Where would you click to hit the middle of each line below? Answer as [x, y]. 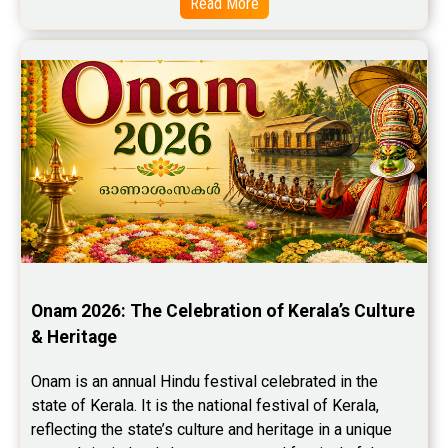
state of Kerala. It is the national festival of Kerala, [205, 406]
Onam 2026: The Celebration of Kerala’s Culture [223, 311]
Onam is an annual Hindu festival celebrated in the [204, 382]
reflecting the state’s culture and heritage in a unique [211, 430]
